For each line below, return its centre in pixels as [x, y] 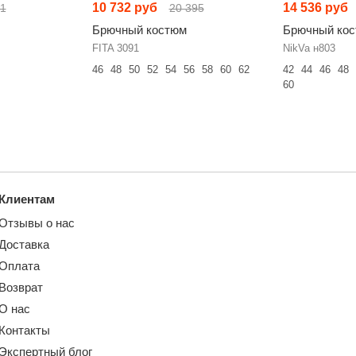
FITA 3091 [115, 48]
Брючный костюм [139, 30]
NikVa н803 [309, 48]
